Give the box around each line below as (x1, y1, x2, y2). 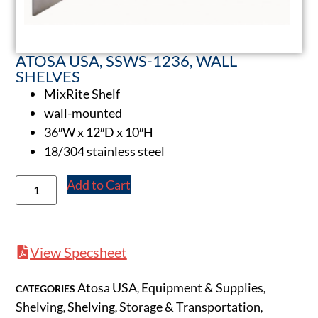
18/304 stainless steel (44, 143, 165, 160)
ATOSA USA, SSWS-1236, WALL (16, 51, 238, 71)
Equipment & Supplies (141, 280, 264, 296)
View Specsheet (30, 243, 127, 261)
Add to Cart (67, 177, 131, 193)
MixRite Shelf (44, 86, 121, 102)
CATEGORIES (16, 283, 76, 295)
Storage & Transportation (119, 299, 261, 315)
